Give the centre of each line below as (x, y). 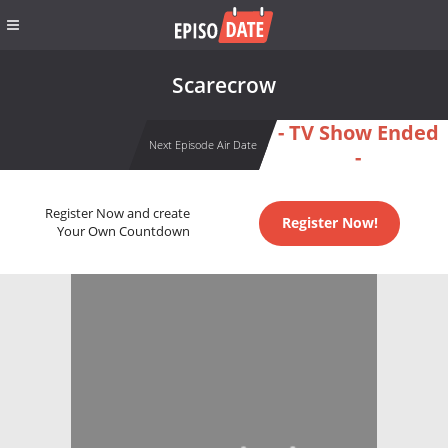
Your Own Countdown (123, 232)
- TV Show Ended (358, 132)
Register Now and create (117, 214)
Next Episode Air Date (202, 144)
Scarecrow (224, 85)
